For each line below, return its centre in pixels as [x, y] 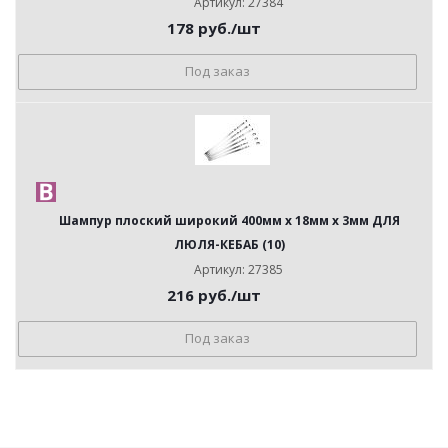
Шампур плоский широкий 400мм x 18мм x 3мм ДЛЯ [229, 220]
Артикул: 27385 [238, 269]
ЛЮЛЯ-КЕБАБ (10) [229, 244]
